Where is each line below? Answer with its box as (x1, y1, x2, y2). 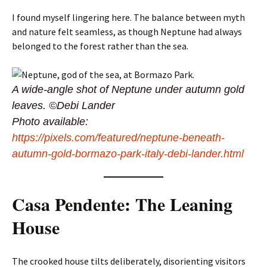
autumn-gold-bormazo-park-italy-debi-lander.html (12, 148, 244, 160)
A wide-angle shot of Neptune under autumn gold (12, 83, 244, 95)
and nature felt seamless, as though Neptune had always (12, 26, 242, 38)
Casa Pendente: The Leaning (12, 191, 232, 217)
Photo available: (12, 116, 88, 128)
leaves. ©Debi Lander (12, 100, 115, 111)
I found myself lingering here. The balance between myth (12, 11, 245, 23)
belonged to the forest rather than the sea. (12, 40, 188, 52)
